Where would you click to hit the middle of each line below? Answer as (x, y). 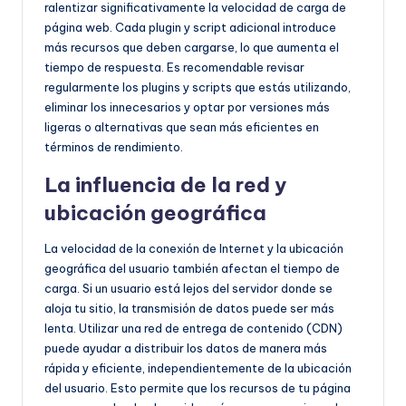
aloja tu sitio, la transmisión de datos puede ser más (189, 308)
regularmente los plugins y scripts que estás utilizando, (198, 87)
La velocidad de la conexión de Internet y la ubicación (194, 248)
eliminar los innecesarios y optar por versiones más (187, 106)
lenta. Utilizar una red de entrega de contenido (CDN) (193, 328)
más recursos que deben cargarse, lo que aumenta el (192, 47)
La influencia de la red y (165, 184)
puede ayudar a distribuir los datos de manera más (186, 348)
